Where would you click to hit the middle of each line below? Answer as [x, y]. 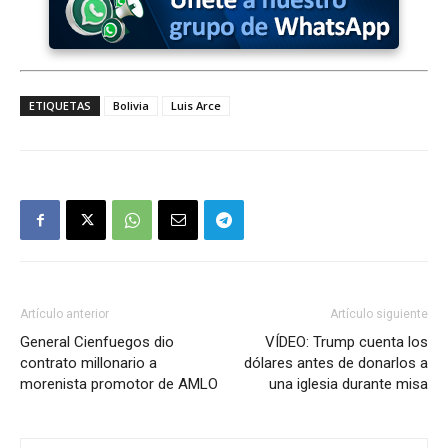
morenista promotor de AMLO [119, 384]
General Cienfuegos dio [97, 342]
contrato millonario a [88, 363]
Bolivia [131, 105]
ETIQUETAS [60, 105]
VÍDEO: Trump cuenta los [346, 342]
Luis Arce [196, 105]
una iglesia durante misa [348, 384]
